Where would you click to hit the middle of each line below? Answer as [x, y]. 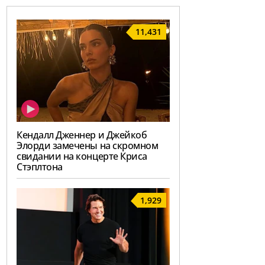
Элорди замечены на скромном [88, 146]
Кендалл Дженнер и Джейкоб [82, 135]
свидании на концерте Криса [82, 156]
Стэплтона [40, 167]
